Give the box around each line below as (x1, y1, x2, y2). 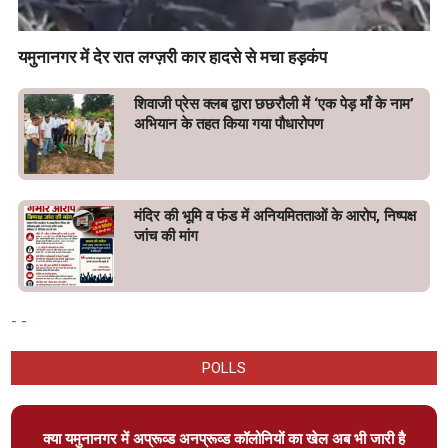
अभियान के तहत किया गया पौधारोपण (134, 114, 323, 133)
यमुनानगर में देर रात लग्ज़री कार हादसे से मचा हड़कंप (18, 46, 327, 67)
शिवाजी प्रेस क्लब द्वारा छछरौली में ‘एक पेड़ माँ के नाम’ (134, 94, 414, 113)
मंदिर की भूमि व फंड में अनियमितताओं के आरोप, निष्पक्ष (134, 206, 416, 225)
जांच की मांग (134, 226, 198, 245)
